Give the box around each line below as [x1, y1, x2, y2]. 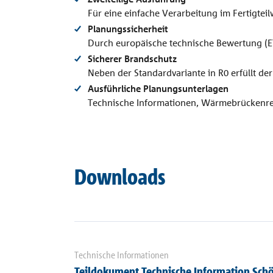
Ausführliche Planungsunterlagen [88, 83, 229, 95]
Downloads [74, 164, 165, 191]
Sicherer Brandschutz [88, 53, 177, 65]
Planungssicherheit [88, 23, 168, 35]
